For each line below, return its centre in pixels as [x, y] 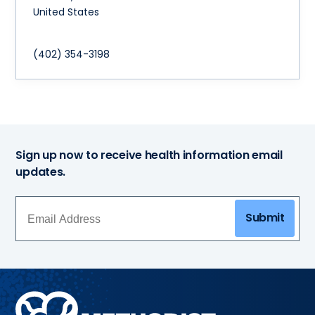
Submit [265, 218]
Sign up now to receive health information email [149, 155]
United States [66, 12]
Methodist [44, 300]
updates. [41, 172]
